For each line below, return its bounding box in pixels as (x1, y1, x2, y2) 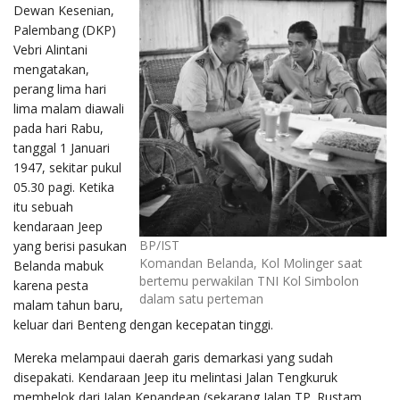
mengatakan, (13, 60, 89, 78)
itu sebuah (13, 197, 73, 215)
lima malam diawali (13, 99, 124, 117)
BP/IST (139, 236, 179, 254)
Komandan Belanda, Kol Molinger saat (139, 254, 362, 271)
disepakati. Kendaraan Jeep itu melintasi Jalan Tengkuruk (13, 368, 337, 386)
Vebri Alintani (13, 40, 87, 58)
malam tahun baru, (13, 296, 123, 313)
